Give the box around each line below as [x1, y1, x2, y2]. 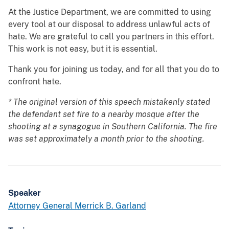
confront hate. [8, 77, 72, 87]
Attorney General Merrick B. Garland [8, 201, 146, 211]
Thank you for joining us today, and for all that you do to [8, 64, 219, 75]
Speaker [8, 188, 41, 198]
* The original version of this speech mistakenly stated [8, 97, 210, 107]
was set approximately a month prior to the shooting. [8, 134, 207, 144]
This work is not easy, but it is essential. [8, 44, 159, 54]
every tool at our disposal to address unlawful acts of [8, 19, 210, 30]
